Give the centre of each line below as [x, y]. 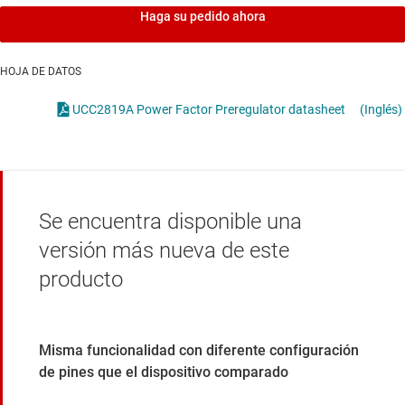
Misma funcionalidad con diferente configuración [199, 351]
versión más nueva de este [164, 251]
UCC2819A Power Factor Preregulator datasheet [209, 110]
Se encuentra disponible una [170, 222]
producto [81, 280]
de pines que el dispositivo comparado [164, 372]
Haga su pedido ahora [202, 17]
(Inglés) [381, 110]
